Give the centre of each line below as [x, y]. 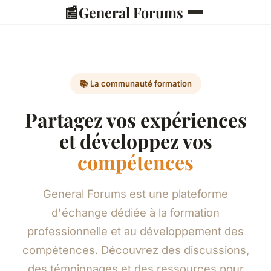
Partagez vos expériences [135, 119]
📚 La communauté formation [135, 84]
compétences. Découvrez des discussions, [135, 250]
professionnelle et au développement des [135, 231]
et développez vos [135, 140]
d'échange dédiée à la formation [135, 212]
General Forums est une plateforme [135, 193]
